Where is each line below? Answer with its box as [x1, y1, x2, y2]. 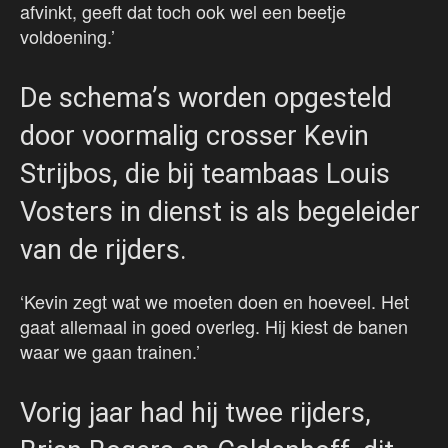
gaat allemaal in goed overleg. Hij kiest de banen [20, 313, 408, 340]
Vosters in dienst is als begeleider [20, 196, 420, 229]
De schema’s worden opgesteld [20, 82, 392, 115]
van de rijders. [20, 234, 187, 267]
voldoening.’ [20, 23, 115, 50]
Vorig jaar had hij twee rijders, [20, 397, 371, 430]
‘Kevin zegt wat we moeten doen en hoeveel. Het [20, 288, 409, 315]
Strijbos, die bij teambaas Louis [20, 158, 390, 191]
